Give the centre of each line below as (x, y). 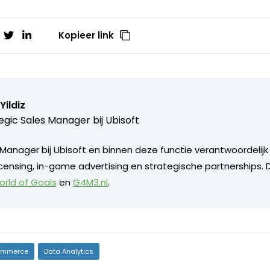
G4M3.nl (90, 182)
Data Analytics (68, 251)
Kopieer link (86, 35)
